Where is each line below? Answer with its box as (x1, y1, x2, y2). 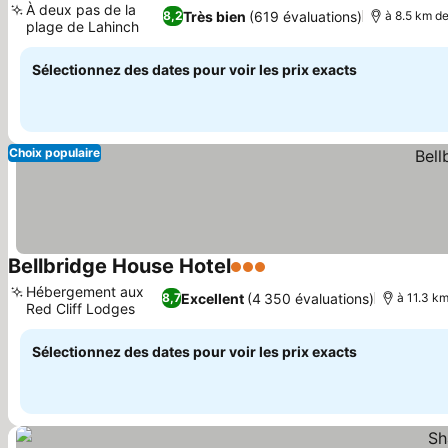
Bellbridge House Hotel (8, 254, 231, 278)
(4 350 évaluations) (247, 289, 375, 307)
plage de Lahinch (26, 18, 139, 35)
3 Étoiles (230, 267, 296, 287)
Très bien (183, 7, 247, 25)
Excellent (181, 289, 245, 307)
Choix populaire (9, 145, 100, 160)
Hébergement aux (26, 283, 144, 300)
